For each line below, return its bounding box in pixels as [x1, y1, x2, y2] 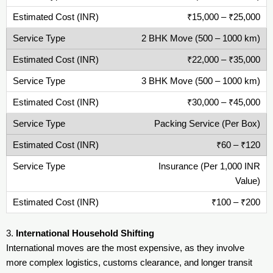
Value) [235, 175, 260, 186]
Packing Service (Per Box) [154, 118, 260, 129]
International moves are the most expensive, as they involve [6, 243, 244, 253]
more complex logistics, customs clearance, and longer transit [6, 258, 252, 268]
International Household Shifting [16, 229, 154, 239]
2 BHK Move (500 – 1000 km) [141, 33, 260, 43]
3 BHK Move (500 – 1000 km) [141, 76, 260, 86]
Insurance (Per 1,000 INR [158, 161, 260, 171]
